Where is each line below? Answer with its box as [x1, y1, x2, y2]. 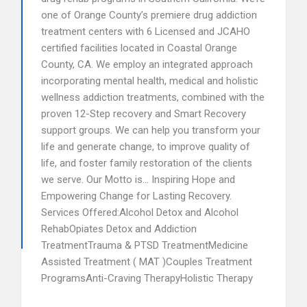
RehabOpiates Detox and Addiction [41, 223, 197, 235]
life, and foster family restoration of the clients [41, 157, 252, 169]
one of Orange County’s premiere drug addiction [41, 9, 257, 21]
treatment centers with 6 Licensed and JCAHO [41, 25, 250, 38]
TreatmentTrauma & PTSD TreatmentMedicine [41, 239, 248, 251]
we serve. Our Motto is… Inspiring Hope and [41, 173, 235, 186]
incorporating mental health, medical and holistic [41, 75, 258, 87]
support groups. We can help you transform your [41, 124, 260, 136]
